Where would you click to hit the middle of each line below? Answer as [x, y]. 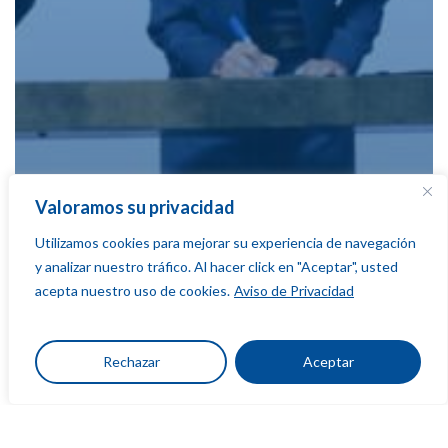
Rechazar [131, 361]
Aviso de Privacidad [294, 290]
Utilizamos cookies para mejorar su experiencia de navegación [225, 242]
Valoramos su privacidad [135, 207]
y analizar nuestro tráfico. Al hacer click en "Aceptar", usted [216, 266]
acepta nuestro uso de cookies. [132, 290]
